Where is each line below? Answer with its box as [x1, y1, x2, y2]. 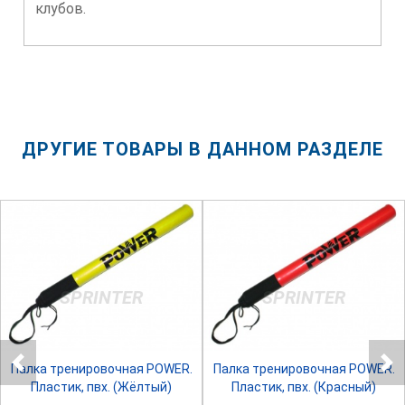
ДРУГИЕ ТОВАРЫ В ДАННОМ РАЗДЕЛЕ [22, 138, 383, 161]
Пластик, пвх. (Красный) [231, 380, 376, 395]
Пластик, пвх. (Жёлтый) [31, 380, 172, 395]
